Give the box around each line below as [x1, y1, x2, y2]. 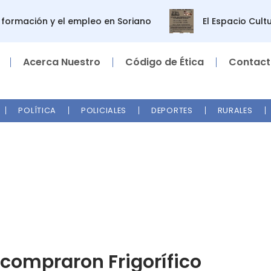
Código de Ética [125, 55, 204, 69]
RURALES [217, 105, 253, 116]
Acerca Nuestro [23, 55, 100, 69]
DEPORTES [151, 105, 193, 116]
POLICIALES [81, 105, 127, 116]
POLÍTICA [18, 105, 57, 116]
